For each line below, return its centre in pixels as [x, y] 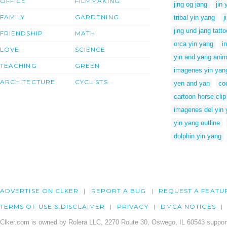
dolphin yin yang [198, 136]
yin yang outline [197, 123]
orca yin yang [194, 44]
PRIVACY [133, 207]
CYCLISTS [91, 82]
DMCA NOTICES [188, 207]
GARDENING [97, 17]
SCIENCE [90, 50]
